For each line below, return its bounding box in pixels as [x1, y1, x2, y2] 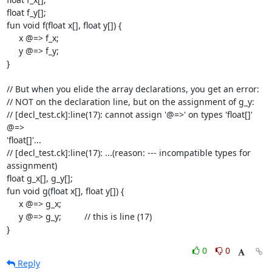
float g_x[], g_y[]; [6, 172, 73, 184]
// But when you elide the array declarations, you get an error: [6, 83, 259, 95]
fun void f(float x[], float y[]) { [6, 19, 121, 31]
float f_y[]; [6, 7, 46, 18]
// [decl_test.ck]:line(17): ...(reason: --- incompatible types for [6, 147, 256, 158]
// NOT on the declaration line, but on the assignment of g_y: [6, 96, 254, 107]
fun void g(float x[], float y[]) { [6, 185, 124, 197]
